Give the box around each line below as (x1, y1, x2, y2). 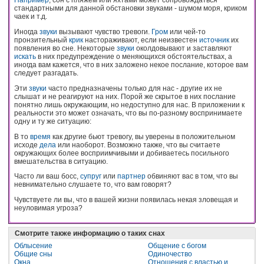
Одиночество (148, 250, 192, 259)
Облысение (14, 242, 52, 250)
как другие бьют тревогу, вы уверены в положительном (51, 132, 235, 141)
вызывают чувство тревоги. (57, 27, 151, 36)
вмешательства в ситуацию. (14, 157, 108, 166)
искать (14, 52, 36, 61)
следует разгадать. (14, 68, 78, 77)
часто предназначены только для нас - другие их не (47, 84, 222, 93)
